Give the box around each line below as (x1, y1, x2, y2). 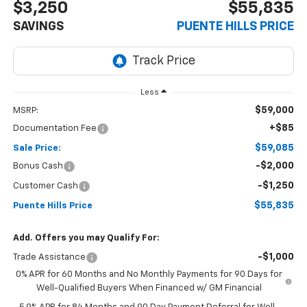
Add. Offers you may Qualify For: (12, 233, 160, 243)
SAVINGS (12, 21, 64, 34)
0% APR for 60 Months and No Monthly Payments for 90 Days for (16, 269, 283, 279)
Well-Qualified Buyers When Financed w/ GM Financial (36, 283, 262, 293)
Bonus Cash (12, 161, 63, 171)
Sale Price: (12, 143, 61, 153)
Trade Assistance (12, 252, 86, 262)
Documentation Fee (12, 123, 97, 133)
